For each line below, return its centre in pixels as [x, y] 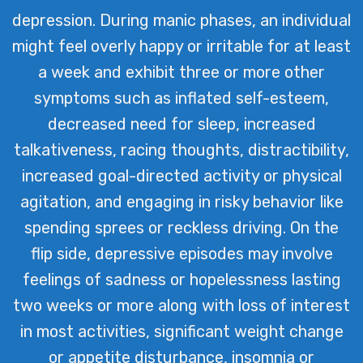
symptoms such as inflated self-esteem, [181, 98]
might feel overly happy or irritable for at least [181, 46]
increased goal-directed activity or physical [181, 175]
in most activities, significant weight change [181, 331]
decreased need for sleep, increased [181, 124]
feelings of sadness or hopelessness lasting [181, 279]
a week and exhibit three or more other [181, 72]
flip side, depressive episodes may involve [181, 253]
